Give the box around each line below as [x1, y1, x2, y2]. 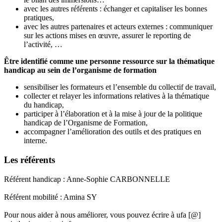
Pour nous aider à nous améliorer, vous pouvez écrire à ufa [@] [4, 210, 201, 219]
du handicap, [24, 101, 64, 110]
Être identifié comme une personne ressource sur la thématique [4, 57, 215, 66]
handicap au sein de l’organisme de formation [4, 66, 157, 75]
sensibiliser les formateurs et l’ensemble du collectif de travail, [24, 83, 216, 92]
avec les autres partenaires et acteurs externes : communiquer [24, 22, 213, 31]
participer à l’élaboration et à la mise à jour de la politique [24, 110, 202, 118]
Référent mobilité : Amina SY [4, 192, 97, 201]
